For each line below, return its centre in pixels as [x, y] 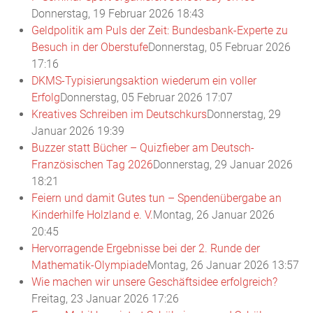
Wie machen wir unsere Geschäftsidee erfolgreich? [154, 282]
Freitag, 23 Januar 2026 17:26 [105, 299]
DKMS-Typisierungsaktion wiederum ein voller [144, 81]
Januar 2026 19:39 [78, 131]
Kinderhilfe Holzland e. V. [92, 215]
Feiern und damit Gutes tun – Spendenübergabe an [156, 198]
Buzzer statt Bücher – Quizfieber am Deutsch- [143, 148]
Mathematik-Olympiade [89, 265]
